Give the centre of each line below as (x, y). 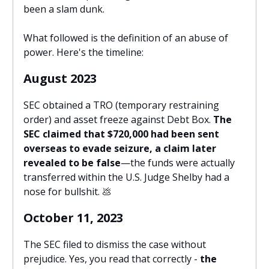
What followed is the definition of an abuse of (126, 38)
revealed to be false (72, 163)
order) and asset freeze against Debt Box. (118, 120)
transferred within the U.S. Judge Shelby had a (126, 177)
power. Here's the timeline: (83, 53)
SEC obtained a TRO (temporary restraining (121, 105)
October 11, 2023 (73, 218)
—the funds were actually (178, 163)
